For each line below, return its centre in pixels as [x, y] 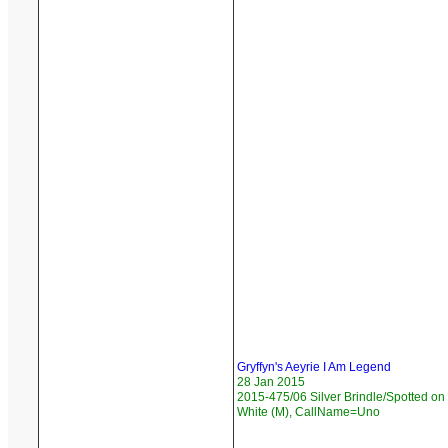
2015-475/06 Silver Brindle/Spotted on [341, 397]
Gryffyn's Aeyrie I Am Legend [314, 367]
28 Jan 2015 [271, 382]
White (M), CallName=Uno [308, 412]
